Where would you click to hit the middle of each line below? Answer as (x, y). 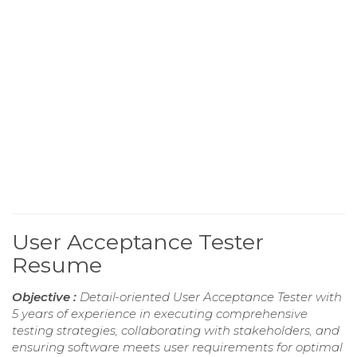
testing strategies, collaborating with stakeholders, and (176, 331)
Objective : (46, 297)
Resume (57, 265)
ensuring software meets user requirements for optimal (177, 347)
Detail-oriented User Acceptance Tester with (211, 297)
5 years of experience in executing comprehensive (160, 314)
